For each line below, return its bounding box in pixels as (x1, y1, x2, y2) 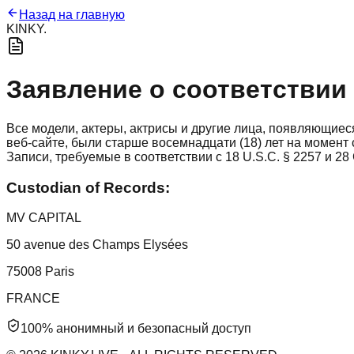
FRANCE (6, 292, 60, 306)
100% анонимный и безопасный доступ (21, 322, 251, 336)
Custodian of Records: (6, 179, 170, 196)
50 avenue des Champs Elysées (6, 238, 188, 252)
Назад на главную (19, 8, 125, 21)
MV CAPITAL (6, 211, 81, 225)
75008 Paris (6, 265, 74, 279)
